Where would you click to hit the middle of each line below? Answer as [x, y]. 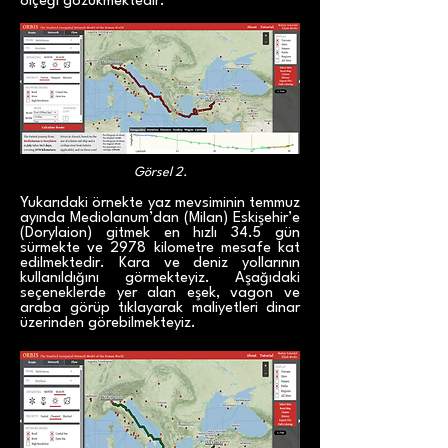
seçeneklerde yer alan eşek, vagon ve [160, 293]
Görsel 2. [160, 172]
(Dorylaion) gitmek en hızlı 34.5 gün [160, 233]
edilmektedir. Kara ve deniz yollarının [160, 263]
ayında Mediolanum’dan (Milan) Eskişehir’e [160, 218]
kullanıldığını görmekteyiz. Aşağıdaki [160, 278]
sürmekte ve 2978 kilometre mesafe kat [160, 248]
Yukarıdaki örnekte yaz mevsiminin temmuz [160, 203]
